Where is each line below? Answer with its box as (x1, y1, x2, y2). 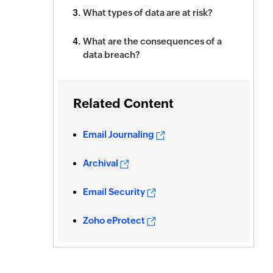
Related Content (73, 96, 174, 111)
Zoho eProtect (83, 215, 145, 225)
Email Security (83, 186, 145, 197)
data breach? (83, 49, 140, 60)
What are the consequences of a (83, 36, 222, 46)
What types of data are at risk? (83, 7, 213, 18)
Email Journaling (83, 129, 154, 140)
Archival (83, 158, 118, 168)
